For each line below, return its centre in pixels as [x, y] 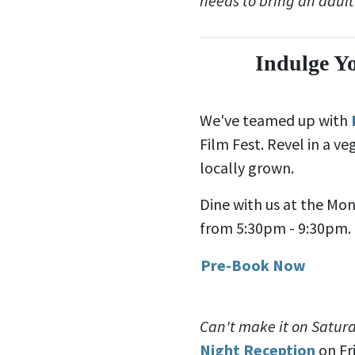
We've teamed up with [275, 120]
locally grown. [247, 167]
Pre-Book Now [253, 265]
